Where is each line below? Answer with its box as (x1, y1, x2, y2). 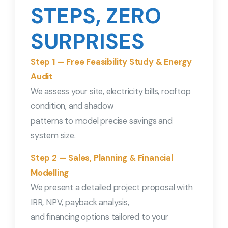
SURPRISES (31, 27, 145, 56)
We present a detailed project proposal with (31, 182, 193, 193)
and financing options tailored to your (31, 212, 168, 223)
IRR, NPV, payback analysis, (31, 197, 129, 208)
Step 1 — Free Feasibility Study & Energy (31, 56, 192, 68)
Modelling (31, 167, 69, 179)
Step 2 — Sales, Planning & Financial (31, 153, 173, 164)
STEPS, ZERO (31, 2, 161, 31)
